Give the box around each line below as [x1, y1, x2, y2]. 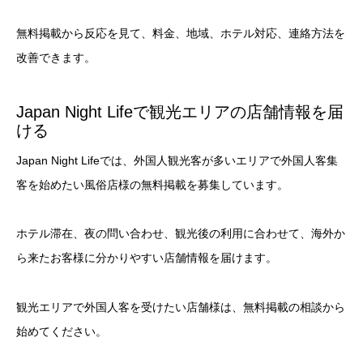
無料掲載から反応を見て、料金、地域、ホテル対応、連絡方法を [16, 26, 345, 40]
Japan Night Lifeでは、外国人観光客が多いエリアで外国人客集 [16, 153, 338, 167]
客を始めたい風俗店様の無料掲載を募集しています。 [16, 177, 288, 191]
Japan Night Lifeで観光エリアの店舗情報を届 [16, 102, 344, 121]
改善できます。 [16, 50, 96, 64]
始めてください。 [16, 325, 107, 339]
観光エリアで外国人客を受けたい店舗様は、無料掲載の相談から [16, 301, 345, 314]
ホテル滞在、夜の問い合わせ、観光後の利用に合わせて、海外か [16, 227, 345, 241]
